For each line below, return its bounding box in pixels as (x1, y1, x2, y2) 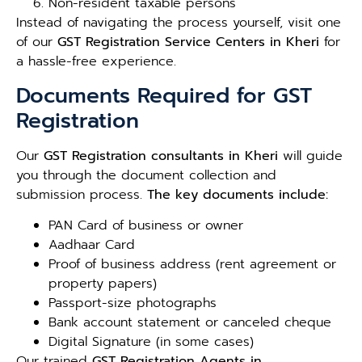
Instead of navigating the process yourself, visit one (16, 13, 341, 33)
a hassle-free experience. (16, 52, 176, 72)
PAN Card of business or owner (48, 215, 243, 235)
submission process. (16, 184, 147, 204)
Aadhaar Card (48, 234, 135, 255)
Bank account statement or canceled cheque (48, 312, 331, 332)
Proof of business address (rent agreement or (48, 254, 336, 274)
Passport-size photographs (48, 293, 217, 313)
